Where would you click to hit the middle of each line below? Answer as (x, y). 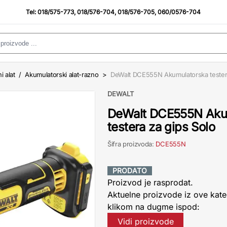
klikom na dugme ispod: (154, 207)
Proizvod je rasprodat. (150, 182)
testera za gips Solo (161, 127)
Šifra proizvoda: (132, 144)
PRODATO (130, 171)
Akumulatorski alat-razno (62, 74)
